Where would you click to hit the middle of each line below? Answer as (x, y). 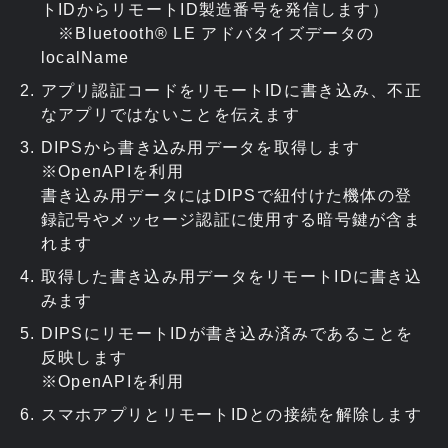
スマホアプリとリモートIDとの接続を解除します (231, 414)
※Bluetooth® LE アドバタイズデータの (207, 33)
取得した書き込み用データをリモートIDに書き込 (231, 276)
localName (85, 57)
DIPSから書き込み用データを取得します (200, 147)
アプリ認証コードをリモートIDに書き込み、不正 (231, 90)
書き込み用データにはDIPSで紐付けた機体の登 (226, 195)
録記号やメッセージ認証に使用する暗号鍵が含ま (230, 219)
